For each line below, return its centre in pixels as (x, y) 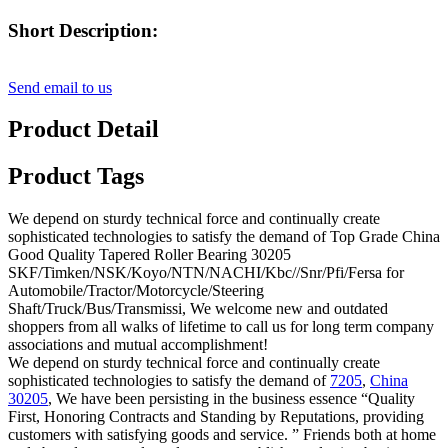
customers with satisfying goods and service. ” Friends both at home (222, 435)
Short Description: (83, 30)
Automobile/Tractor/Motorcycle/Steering (136, 291)
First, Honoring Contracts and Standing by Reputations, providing (216, 417)
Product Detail (83, 129)
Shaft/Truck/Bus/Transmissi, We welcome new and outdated (198, 309)
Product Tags (76, 176)
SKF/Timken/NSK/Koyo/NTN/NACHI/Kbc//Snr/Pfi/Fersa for (206, 273)
